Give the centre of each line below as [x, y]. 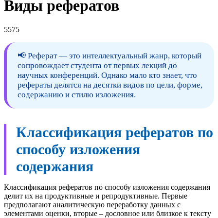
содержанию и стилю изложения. [77, 95]
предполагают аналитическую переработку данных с [92, 205]
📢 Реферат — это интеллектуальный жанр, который [109, 56]
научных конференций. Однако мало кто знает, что [107, 75]
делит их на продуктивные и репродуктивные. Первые [96, 196]
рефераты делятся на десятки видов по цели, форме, [110, 85]
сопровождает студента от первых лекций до [97, 66]
